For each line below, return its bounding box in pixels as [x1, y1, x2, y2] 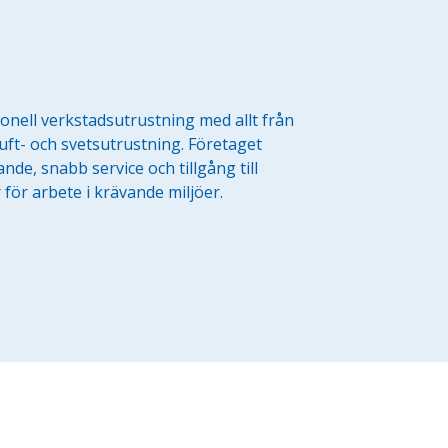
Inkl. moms [353, 422, 424, 442]
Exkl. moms [350, 366, 424, 386]
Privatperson [24, 421, 126, 444]
